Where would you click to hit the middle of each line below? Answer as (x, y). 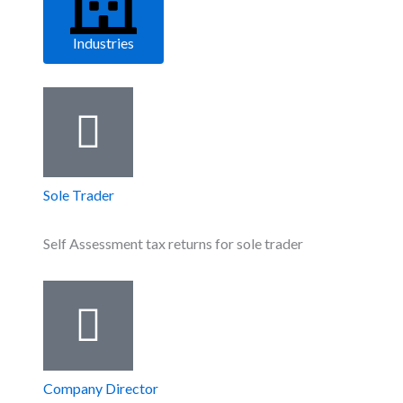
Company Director (101, 389)
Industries (103, 43)
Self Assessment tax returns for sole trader (173, 244)
